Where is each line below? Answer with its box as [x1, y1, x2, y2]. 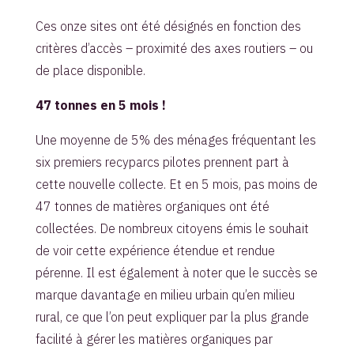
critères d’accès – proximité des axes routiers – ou [35, 40, 313, 56]
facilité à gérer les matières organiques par [35, 330, 273, 347]
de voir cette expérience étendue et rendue [35, 242, 275, 258]
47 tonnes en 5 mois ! [35, 96, 166, 113]
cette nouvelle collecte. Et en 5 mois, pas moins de [35, 175, 318, 192]
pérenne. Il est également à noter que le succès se [35, 264, 318, 281]
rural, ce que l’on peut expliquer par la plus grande [35, 308, 309, 325]
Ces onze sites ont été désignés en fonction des [35, 17, 301, 34]
